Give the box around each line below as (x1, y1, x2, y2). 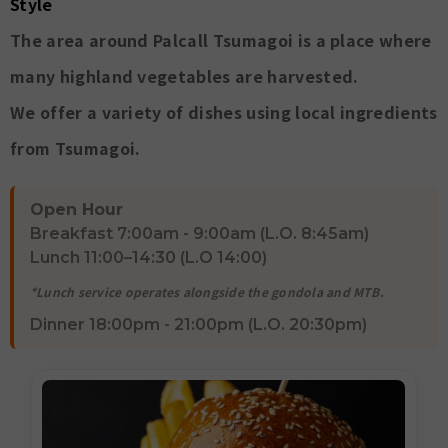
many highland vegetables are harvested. (10, 63, 359, 88)
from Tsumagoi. (10, 135, 141, 160)
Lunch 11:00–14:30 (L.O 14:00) (30, 247, 267, 267)
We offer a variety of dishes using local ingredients (10, 99, 438, 124)
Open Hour (30, 199, 123, 219)
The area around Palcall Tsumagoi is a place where (10, 27, 432, 52)
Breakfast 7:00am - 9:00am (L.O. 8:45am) (30, 223, 369, 243)
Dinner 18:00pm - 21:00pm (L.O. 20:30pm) (30, 314, 367, 334)
